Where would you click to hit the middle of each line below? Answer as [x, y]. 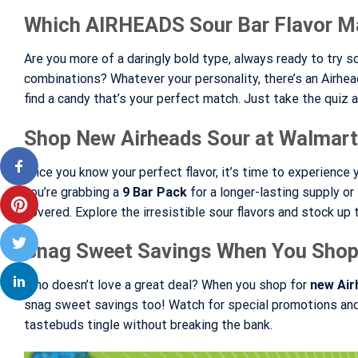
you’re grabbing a [73, 192]
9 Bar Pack [155, 192]
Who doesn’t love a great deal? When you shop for [167, 285]
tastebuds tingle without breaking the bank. [148, 325]
